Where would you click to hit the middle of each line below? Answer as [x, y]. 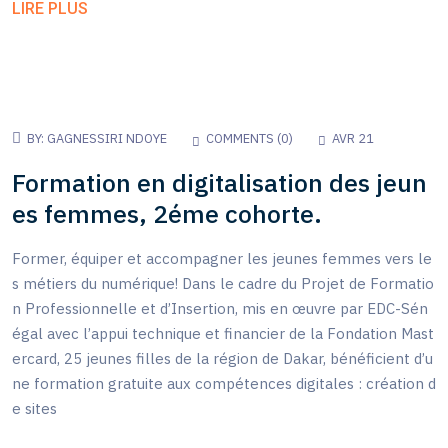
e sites [34, 409]
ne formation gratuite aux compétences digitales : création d [224, 384]
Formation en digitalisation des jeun [219, 182]
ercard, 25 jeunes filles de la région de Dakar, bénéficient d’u [222, 359]
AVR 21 [353, 138]
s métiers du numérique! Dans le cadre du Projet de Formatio [223, 284]
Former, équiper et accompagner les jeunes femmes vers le [222, 259]
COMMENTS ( [243, 138]
